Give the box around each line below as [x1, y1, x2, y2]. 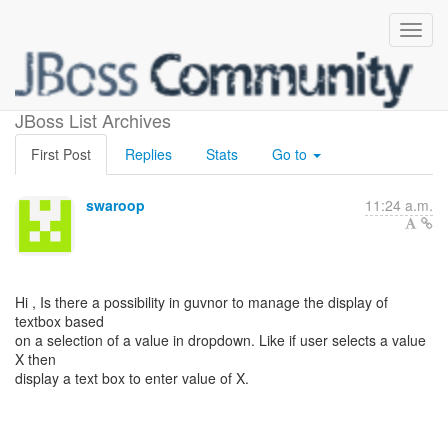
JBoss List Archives [15, 107, 171, 133]
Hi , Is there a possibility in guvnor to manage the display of [15, 292, 388, 312]
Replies [125, 144, 172, 164]
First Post [31, 144, 91, 164]
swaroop [86, 195, 145, 215]
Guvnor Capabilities [129, 79, 318, 109]
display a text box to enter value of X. [15, 368, 249, 388]
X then [15, 349, 56, 369]
